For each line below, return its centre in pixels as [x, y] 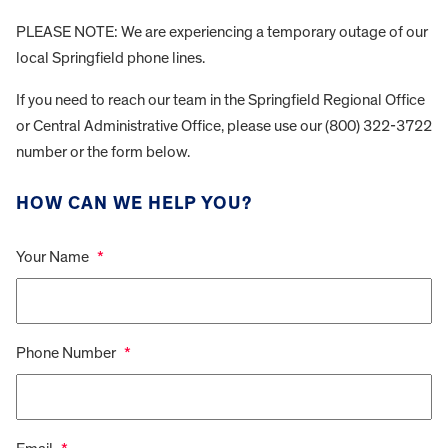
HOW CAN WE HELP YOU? [134, 204]
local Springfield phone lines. [110, 57]
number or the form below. [103, 151]
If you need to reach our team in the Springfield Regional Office [220, 99]
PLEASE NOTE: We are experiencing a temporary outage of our [222, 31]
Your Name [52, 257]
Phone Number [66, 353]
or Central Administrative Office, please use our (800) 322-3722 [224, 125]
